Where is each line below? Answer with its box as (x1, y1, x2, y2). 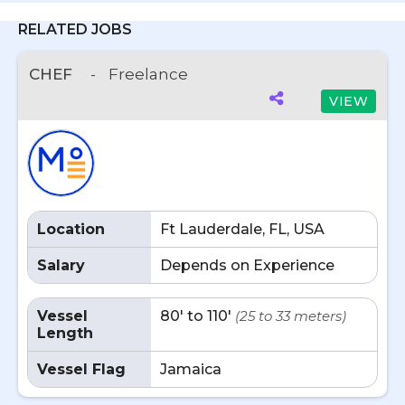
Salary (37, 257, 85, 274)
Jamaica (160, 361, 221, 378)
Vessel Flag (37, 361, 126, 378)
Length (37, 325, 93, 342)
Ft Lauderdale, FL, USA (160, 221, 325, 238)
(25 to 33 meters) (235, 307, 346, 325)
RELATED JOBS (18, 21, 132, 38)
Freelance (108, 65, 188, 83)
